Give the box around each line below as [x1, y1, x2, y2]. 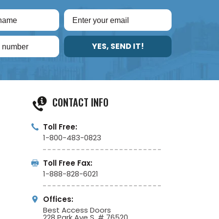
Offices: [43, 194, 73, 204]
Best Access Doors [43, 204, 111, 215]
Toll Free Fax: [43, 157, 92, 168]
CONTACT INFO [52, 95, 109, 110]
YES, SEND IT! [91, 41, 144, 52]
